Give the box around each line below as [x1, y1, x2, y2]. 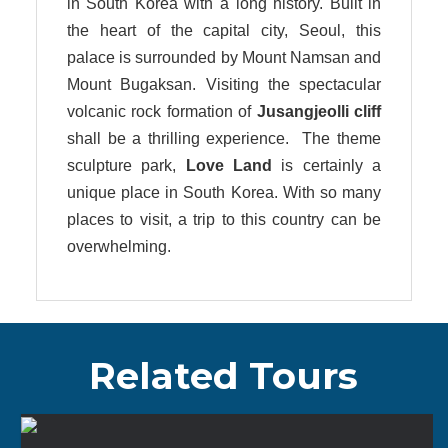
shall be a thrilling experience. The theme [66, 129, 382, 147]
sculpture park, [66, 156, 186, 174]
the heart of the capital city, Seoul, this [66, 21, 382, 39]
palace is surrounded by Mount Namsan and [66, 48, 382, 66]
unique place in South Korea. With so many [66, 183, 382, 201]
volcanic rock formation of [66, 102, 257, 120]
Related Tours [89, 352, 358, 398]
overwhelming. [66, 237, 171, 255]
